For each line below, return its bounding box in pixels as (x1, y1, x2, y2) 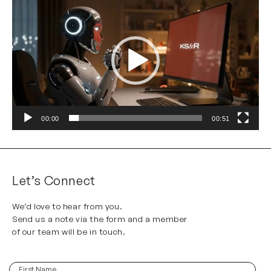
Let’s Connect (12, 172, 96, 188)
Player (11, 4, 37, 15)
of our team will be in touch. (12, 226, 126, 237)
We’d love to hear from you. (12, 200, 123, 211)
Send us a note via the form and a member (12, 213, 188, 224)
